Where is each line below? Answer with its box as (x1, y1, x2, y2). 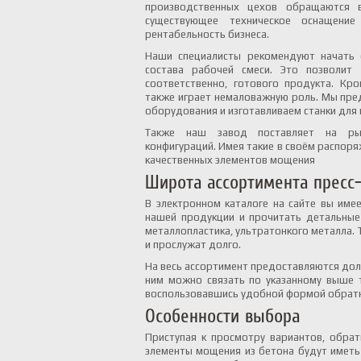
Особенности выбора (145, 305, 300, 326)
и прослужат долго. (145, 239, 241, 251)
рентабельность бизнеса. (145, 28, 269, 40)
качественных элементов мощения (145, 154, 315, 166)
